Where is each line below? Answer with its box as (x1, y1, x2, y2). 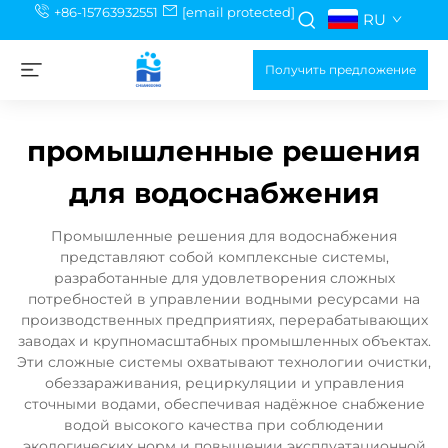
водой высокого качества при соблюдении (64, 416, 384, 434)
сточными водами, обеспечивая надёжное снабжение (23, 395, 425, 413)
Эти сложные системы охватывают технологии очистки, (17, 353, 431, 371)
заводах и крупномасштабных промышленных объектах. (17, 332, 431, 350)
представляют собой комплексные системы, (59, 248, 389, 266)
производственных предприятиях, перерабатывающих (20, 311, 428, 329)
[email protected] (181, 4, 295, 20)
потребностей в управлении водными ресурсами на (28, 290, 420, 308)
